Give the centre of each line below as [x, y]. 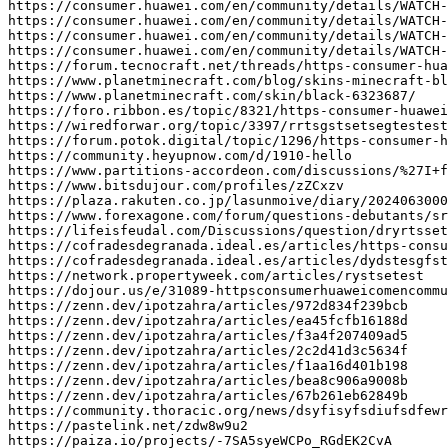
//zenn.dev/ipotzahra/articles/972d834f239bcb [232, 306]
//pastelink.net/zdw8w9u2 [152, 426]
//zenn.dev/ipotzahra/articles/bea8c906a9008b [232, 381]
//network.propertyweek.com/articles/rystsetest [240, 276]
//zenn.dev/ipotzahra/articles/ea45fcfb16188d [232, 321]
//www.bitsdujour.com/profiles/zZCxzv [200, 186]
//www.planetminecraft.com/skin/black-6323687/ [236, 96]
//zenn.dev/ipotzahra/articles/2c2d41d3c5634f [232, 351]
